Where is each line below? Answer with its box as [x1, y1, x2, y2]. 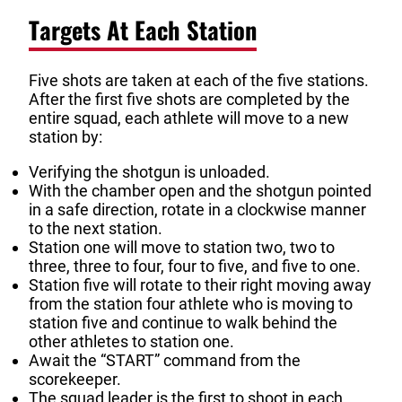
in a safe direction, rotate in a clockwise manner [29, 200, 366, 220]
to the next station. [29, 219, 162, 239]
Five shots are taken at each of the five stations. [29, 71, 369, 91]
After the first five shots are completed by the [29, 90, 350, 109]
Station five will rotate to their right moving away [29, 275, 371, 295]
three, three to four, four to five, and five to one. [29, 257, 361, 276]
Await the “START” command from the [29, 351, 301, 371]
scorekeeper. [29, 370, 121, 389]
